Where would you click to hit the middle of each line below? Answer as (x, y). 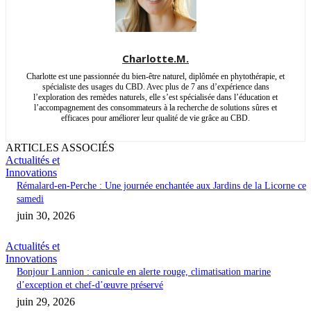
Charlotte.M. (155, 58)
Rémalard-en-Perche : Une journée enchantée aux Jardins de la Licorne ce (161, 185)
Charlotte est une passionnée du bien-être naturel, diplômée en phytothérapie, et (155, 76)
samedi (30, 199)
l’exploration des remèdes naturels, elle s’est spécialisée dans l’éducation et (155, 97)
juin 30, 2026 (46, 215)
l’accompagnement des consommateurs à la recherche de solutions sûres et (155, 107)
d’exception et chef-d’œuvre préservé (90, 285)
